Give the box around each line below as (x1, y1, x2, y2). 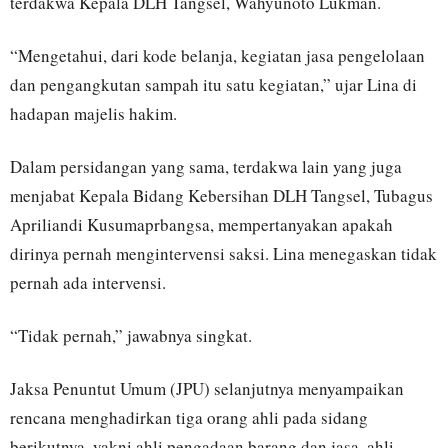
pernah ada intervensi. (10, 271, 166, 294)
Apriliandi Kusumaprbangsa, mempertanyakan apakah (10, 213, 393, 236)
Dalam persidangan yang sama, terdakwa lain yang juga (10, 155, 402, 178)
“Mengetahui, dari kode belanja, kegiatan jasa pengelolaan (10, 44, 425, 67)
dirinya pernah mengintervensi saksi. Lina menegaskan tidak (10, 242, 437, 265)
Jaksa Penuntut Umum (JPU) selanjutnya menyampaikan (10, 377, 404, 400)
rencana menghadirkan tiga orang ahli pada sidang (10, 406, 368, 429)
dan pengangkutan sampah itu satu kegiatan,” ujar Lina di (10, 73, 417, 96)
